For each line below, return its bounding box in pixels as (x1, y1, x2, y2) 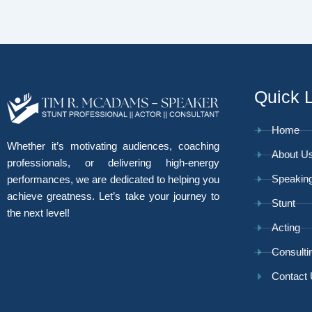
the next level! (7, 207, 70, 219)
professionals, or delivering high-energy (7, 157, 219, 169)
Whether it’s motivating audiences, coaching (7, 140, 219, 153)
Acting (272, 221, 300, 233)
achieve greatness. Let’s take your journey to (7, 190, 219, 203)
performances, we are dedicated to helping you (7, 173, 219, 186)
